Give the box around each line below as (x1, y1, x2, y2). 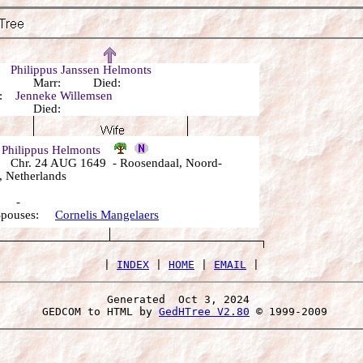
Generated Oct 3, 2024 (107, 293, 256, 305)
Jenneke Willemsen (15, 89, 113, 102)
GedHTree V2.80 (159, 305, 250, 318)
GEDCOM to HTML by (36, 305, 159, 318)
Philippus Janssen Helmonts (11, 63, 152, 76)
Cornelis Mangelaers (55, 208, 159, 221)
